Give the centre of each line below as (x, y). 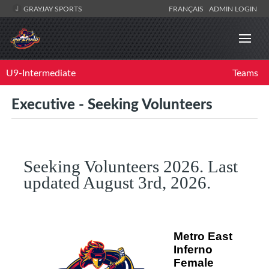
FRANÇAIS (188, 8)
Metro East (203, 237)
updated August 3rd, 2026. (117, 183)
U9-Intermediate (41, 73)
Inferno (193, 250)
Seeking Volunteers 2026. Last (131, 167)
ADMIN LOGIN (233, 8)
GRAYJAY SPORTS (52, 8)
